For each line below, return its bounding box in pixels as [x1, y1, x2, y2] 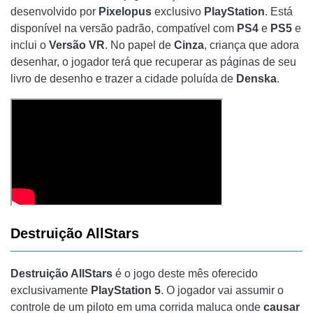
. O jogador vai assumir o [161, 284, 284, 297]
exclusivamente [10, 284, 91, 297]
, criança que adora [204, 39, 299, 52]
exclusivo [152, 6, 204, 18]
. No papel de [105, 39, 174, 52]
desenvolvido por [10, 6, 99, 18]
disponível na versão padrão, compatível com [10, 22, 237, 35]
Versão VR [49, 39, 105, 52]
